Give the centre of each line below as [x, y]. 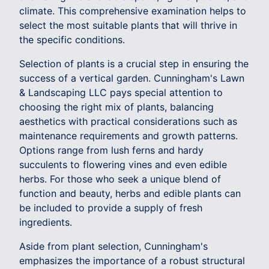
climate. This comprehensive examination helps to [133, 11]
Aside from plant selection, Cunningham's [113, 246]
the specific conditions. [72, 39]
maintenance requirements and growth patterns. [128, 135]
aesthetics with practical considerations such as [128, 121]
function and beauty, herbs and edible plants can [130, 193]
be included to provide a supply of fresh [111, 207]
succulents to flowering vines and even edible [123, 164]
